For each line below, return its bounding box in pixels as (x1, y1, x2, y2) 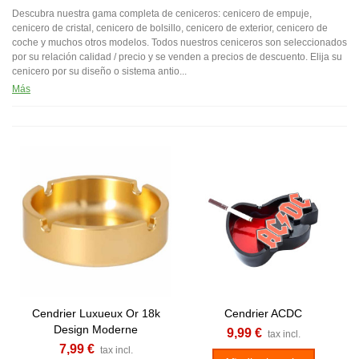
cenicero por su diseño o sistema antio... (12, 65, 187, 77)
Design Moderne (54, 322, 138, 336)
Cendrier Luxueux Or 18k (31, 306, 160, 320)
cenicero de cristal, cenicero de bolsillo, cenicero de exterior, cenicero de (12, 22, 328, 34)
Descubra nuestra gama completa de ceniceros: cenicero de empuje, (12, 7, 312, 19)
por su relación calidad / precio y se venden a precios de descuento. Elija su (12, 50, 342, 63)
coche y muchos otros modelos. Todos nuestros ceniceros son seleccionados (12, 36, 347, 48)
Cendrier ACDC (224, 306, 302, 320)
